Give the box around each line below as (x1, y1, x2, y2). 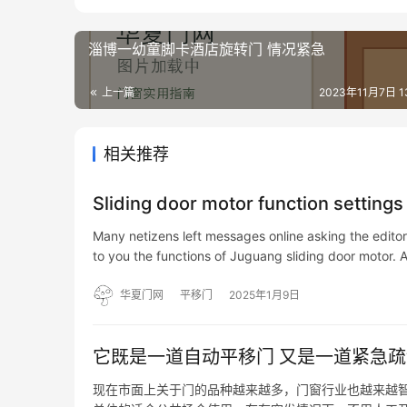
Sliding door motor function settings (93, 193, 403, 215)
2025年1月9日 (229, 288, 300, 303)
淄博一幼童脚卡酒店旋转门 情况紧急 (88, 40, 325, 59)
